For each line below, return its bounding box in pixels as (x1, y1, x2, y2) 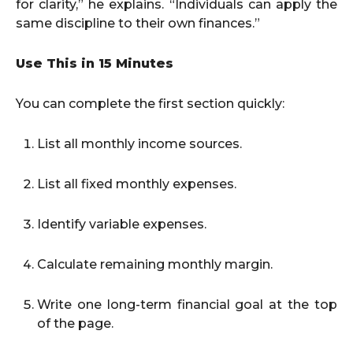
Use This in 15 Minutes (16, 56, 173, 71)
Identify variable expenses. (37, 217, 206, 232)
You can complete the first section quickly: (16, 96, 284, 111)
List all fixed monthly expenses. (37, 176, 236, 191)
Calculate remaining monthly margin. (37, 257, 273, 272)
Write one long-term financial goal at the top (37, 297, 337, 312)
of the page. (37, 316, 113, 331)
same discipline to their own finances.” (16, 16, 260, 31)
